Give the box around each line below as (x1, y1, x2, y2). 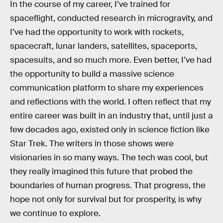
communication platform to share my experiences (10, 82, 204, 93)
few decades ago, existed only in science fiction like (10, 124, 210, 135)
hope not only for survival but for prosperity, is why (10, 194, 202, 205)
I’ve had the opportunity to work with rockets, (10, 26, 184, 37)
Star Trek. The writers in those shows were (10, 138, 174, 149)
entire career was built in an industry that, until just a (10, 110, 213, 121)
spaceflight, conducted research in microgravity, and (10, 12, 213, 23)
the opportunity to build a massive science (10, 68, 174, 79)
